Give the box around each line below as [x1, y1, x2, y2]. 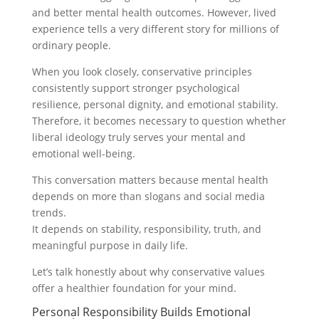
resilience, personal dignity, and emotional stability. [31, 98, 278, 112]
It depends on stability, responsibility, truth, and [31, 222, 261, 236]
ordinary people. [31, 38, 111, 53]
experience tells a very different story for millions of [31, 22, 279, 36]
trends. [31, 206, 66, 220]
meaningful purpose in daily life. [31, 239, 188, 253]
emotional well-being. [31, 147, 135, 161]
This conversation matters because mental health [31, 173, 268, 187]
